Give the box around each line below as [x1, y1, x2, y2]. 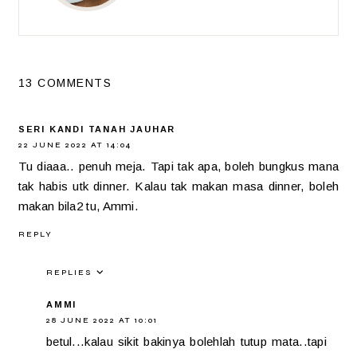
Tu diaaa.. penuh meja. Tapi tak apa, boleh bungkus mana [18, 159, 339, 174]
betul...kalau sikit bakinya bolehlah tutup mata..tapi [45, 334, 328, 348]
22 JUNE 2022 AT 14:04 [18, 140, 131, 151]
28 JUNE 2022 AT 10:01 [45, 315, 158, 325]
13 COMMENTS [18, 76, 112, 90]
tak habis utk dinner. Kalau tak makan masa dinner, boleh [18, 179, 339, 194]
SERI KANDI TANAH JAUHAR [18, 124, 176, 135]
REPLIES [45, 267, 92, 277]
